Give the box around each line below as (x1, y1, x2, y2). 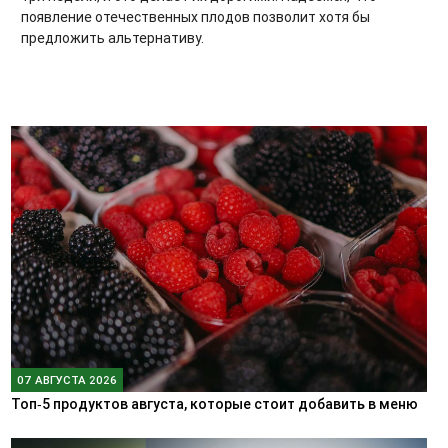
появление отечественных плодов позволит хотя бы (21, 7, 370, 26)
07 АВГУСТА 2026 (16, 372, 117, 387)
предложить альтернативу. (21, 28, 204, 47)
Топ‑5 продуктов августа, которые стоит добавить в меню (10, 394, 418, 413)
